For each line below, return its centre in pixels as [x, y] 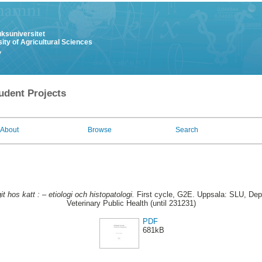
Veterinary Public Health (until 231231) [131, 204]
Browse [100, 130]
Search [187, 130]
